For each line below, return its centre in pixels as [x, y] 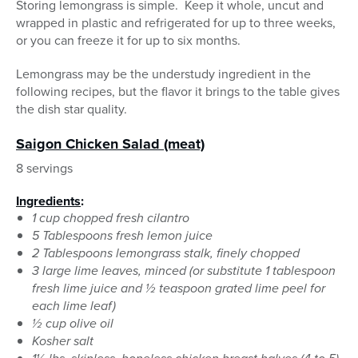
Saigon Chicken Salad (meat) [110, 144]
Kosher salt [63, 341]
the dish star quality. [72, 109]
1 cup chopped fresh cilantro [111, 218]
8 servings [44, 169]
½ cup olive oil [73, 324]
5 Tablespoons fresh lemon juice [122, 236]
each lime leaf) [74, 306]
